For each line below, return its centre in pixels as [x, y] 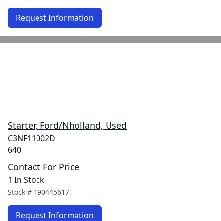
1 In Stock [26, 180]
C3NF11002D [32, 138]
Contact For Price [44, 167]
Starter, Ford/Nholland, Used [67, 125]
